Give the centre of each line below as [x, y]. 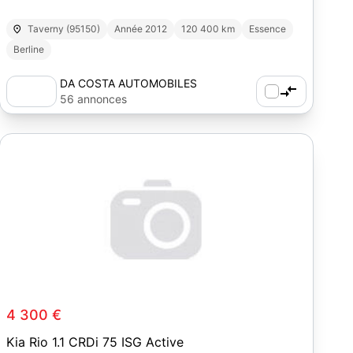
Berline [29, 49]
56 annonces [94, 99]
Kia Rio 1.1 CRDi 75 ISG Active [95, 342]
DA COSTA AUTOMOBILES [129, 83]
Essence [267, 29]
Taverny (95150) [63, 29]
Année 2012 [140, 29]
